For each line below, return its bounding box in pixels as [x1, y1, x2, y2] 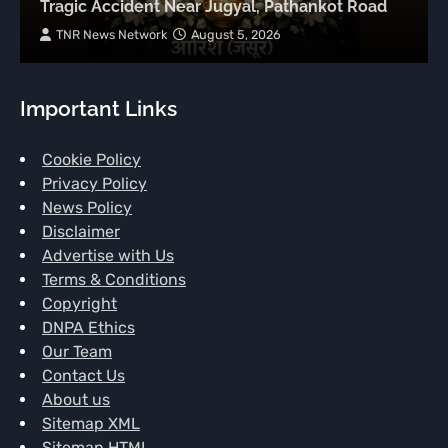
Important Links [20, 96, 177, 122]
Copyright [42, 294, 117, 314]
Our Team [42, 342, 112, 362]
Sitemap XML [42, 414, 140, 434]
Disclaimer [42, 222, 120, 242]
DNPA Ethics [42, 318, 135, 338]
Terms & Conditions [42, 270, 186, 290]
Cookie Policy [42, 150, 141, 170]
